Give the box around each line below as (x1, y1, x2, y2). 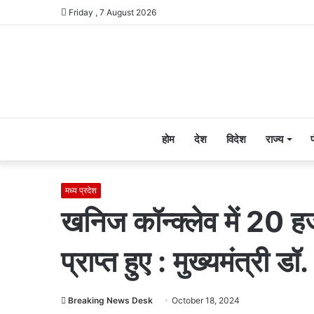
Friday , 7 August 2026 (67, 7, 156, 18)
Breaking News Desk (68, 295, 153, 306)
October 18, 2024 (172, 295, 240, 306)
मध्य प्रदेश (65, 185, 97, 196)
